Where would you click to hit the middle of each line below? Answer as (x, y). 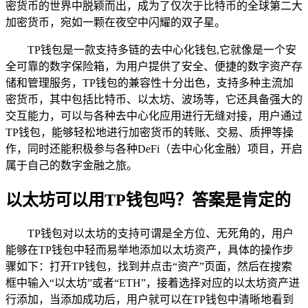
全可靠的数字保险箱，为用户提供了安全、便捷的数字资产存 (154, 66)
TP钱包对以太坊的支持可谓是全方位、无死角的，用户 (161, 233)
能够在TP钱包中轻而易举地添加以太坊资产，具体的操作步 (150, 250)
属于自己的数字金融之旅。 (71, 165)
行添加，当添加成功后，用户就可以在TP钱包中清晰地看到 (150, 299)
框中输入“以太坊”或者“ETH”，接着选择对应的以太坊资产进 (153, 283)
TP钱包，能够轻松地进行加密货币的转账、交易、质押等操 (150, 132)
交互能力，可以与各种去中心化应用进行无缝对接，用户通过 (154, 115)
